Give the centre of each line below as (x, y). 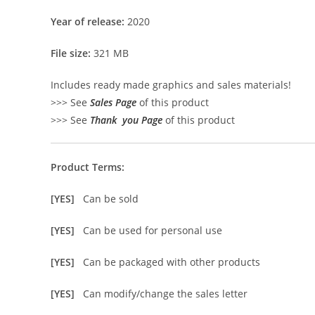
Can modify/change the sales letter (165, 294)
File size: (71, 53)
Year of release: (88, 21)
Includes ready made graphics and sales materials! (171, 85)
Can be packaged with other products (172, 262)
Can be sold (111, 199)
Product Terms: (88, 167)
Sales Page (113, 102)
